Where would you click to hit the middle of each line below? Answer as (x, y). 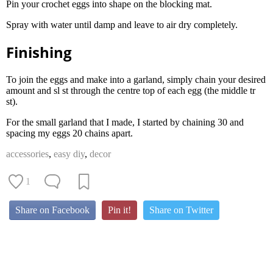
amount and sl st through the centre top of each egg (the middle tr (131, 91)
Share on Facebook (52, 210)
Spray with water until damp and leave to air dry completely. (122, 24)
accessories (27, 154)
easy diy (69, 154)
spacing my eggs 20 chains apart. (69, 133)
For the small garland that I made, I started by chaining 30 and (125, 122)
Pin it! (119, 210)
